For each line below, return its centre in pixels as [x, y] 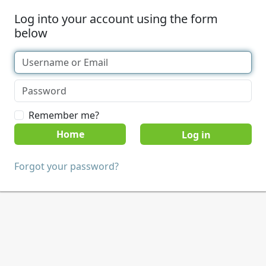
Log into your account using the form [116, 19]
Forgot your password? [66, 166]
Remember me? [64, 115]
